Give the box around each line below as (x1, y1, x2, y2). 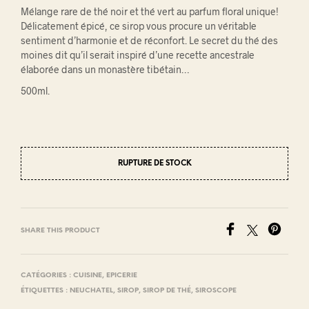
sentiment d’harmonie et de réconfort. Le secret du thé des (21, 34, 278, 47)
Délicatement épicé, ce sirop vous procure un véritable (21, 20, 257, 32)
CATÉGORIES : (21, 272, 73, 280)
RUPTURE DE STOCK (117, 159, 192, 168)
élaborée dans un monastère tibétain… (21, 63, 189, 76)
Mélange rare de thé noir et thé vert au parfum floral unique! (21, 6, 279, 18)
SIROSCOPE (195, 287, 237, 295)
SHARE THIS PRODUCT (21, 227, 100, 235)
